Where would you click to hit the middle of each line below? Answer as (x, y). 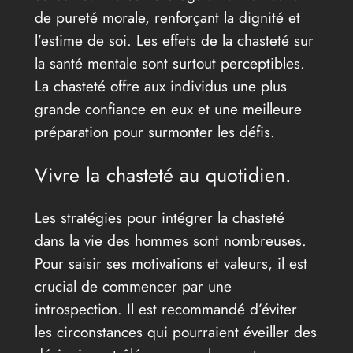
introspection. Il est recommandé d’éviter (165, 308)
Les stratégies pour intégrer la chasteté (159, 217)
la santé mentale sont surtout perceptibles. (169, 63)
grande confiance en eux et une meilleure (168, 108)
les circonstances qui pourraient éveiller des (175, 331)
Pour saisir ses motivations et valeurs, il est (171, 263)
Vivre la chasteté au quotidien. (163, 175)
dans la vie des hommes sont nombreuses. (170, 240)
